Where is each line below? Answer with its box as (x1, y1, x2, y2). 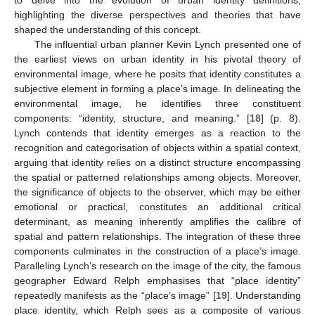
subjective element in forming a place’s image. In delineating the (14, 83, 301, 95)
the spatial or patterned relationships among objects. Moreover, (14, 172, 301, 184)
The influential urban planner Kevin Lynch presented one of (34, 39, 301, 51)
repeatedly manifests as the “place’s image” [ (14, 290, 216, 302)
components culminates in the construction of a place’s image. (14, 245, 301, 257)
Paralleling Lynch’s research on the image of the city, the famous (14, 260, 301, 272)
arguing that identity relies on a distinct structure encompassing (14, 157, 301, 169)
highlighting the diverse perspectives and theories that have (14, 9, 301, 21)
